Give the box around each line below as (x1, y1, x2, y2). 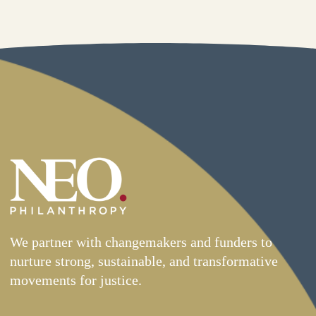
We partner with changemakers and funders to (9, 233, 272, 250)
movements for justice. (9, 272, 142, 288)
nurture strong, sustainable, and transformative (9, 253, 278, 269)
